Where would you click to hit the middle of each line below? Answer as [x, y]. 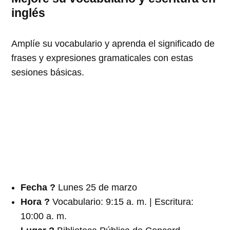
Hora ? [37, 202]
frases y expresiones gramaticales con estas [102, 58]
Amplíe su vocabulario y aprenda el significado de [113, 43]
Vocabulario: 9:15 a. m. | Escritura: [123, 202]
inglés [28, 13]
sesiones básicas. [48, 72]
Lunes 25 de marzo [98, 187]
